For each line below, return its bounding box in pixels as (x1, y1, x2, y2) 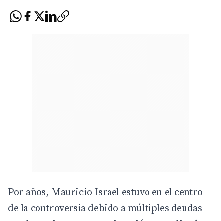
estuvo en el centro (119, 184, 203, 199)
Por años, (8, 184, 51, 199)
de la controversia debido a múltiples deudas (8, 200, 202, 215)
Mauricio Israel (51, 184, 119, 199)
